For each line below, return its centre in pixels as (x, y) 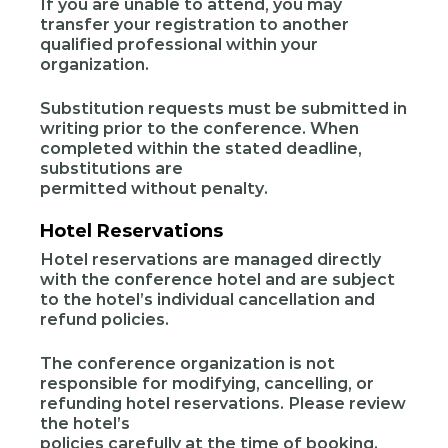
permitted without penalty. (154, 188)
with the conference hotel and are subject (217, 279)
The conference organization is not (187, 363)
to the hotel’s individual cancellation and (207, 299)
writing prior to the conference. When (199, 128)
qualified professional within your (179, 44)
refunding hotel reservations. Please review (223, 403)
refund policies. (104, 319)
